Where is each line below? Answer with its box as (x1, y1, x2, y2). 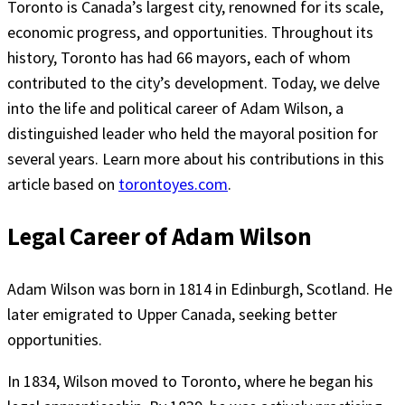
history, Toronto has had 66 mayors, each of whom (7, 47, 351, 68)
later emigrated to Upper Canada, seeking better (7, 303, 337, 325)
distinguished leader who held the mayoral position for (7, 123, 378, 144)
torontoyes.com (118, 174, 228, 194)
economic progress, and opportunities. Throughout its (7, 22, 373, 42)
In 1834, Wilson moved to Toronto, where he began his (7, 370, 373, 391)
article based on (7, 174, 118, 194)
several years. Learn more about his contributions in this (7, 148, 384, 169)
